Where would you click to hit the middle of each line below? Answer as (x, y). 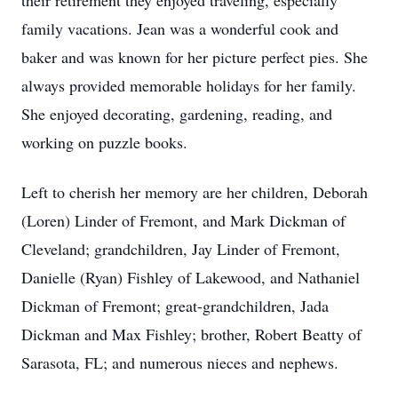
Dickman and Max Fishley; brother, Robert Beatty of (191, 334)
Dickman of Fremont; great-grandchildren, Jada (175, 306)
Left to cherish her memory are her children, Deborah (195, 192)
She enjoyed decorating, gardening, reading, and (177, 114)
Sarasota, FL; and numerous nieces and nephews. (180, 362)
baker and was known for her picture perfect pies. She (195, 57)
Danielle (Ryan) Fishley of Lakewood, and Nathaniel (191, 277)
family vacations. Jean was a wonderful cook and (180, 28)
